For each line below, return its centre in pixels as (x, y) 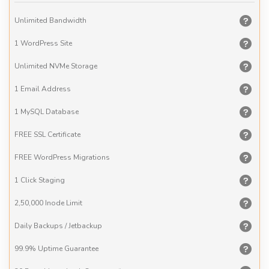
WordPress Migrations (71, 157)
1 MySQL (29, 111)
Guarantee (80, 248)
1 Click (26, 180)
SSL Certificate (56, 134)
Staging (51, 180)
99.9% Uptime (38, 248)
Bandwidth (67, 20)
